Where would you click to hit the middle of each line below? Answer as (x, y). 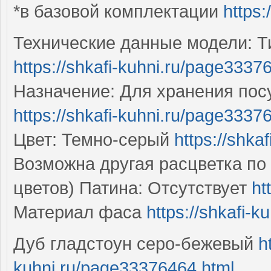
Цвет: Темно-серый (94, 139)
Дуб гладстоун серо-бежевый (136, 243)
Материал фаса (80, 212)
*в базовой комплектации (118, 11)
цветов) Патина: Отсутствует (132, 188)
